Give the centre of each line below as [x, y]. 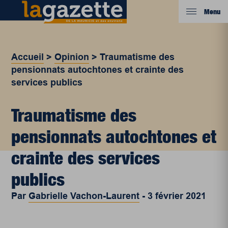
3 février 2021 [177, 196]
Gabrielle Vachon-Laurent [84, 196]
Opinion [72, 57]
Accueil [28, 57]
